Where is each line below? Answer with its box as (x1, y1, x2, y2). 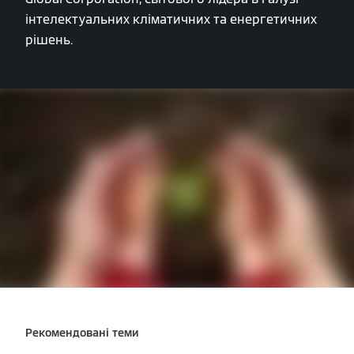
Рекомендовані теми (25, 326, 139, 341)
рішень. (25, 32, 73, 49)
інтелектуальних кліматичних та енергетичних (25, 11, 317, 28)
